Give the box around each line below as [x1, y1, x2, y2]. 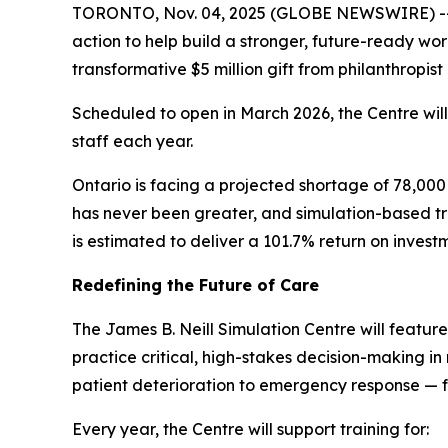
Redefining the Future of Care [72, 275, 319, 296]
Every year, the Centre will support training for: [72, 419, 429, 440]
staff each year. [72, 131, 193, 152]
